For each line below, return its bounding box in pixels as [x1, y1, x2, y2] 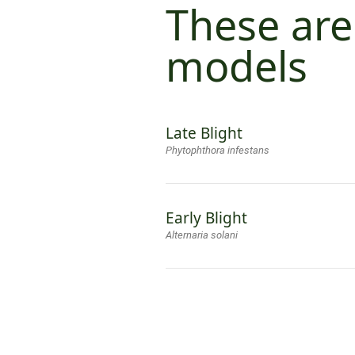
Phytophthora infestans [166, 144, 269, 157]
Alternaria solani [166, 229, 238, 242]
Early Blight [166, 208, 247, 229]
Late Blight [166, 123, 242, 144]
